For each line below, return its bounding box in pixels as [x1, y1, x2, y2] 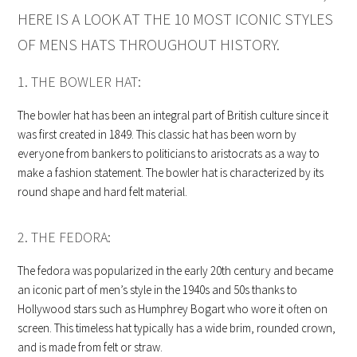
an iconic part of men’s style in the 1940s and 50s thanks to [18, 281, 298, 297]
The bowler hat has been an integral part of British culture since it [18, 107, 329, 123]
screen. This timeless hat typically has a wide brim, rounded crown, [18, 320, 336, 335]
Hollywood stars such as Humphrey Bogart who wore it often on [18, 300, 328, 316]
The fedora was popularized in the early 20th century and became [18, 262, 334, 278]
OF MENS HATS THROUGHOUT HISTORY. [18, 33, 280, 54]
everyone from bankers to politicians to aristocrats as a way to [18, 145, 320, 161]
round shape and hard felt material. [18, 183, 188, 199]
